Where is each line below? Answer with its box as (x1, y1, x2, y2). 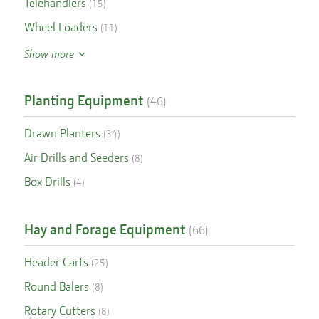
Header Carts (23, 255, 88, 269)
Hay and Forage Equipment (23, 221, 185, 238)
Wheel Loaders (23, 20, 98, 34)
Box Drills (23, 174, 70, 189)
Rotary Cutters (23, 303, 95, 318)
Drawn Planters (23, 126, 100, 140)
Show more (23, 48, 77, 61)
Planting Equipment (23, 92, 143, 109)
